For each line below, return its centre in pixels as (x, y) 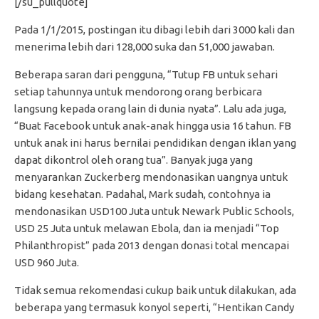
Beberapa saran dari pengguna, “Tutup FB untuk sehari (146, 74)
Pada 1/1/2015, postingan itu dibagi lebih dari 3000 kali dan (155, 29)
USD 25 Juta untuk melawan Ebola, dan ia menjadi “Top (147, 228)
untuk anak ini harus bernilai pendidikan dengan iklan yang (155, 142)
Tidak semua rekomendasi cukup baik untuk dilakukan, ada (155, 290)
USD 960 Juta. (47, 262)
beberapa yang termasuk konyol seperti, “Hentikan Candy (154, 307)
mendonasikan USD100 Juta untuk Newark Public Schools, (154, 211)
